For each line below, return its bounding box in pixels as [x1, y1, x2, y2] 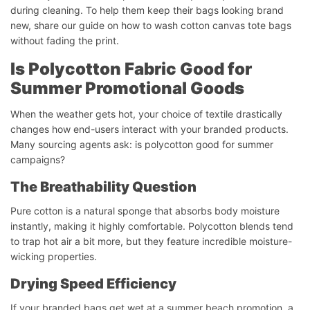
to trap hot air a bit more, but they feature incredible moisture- [10, 235, 292, 247]
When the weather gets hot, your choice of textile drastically [10, 107, 282, 120]
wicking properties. [10, 250, 97, 262]
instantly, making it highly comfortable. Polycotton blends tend [10, 219, 293, 232]
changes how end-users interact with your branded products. [10, 122, 289, 135]
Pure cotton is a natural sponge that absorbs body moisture [10, 204, 280, 217]
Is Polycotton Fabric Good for [10, 58, 252, 79]
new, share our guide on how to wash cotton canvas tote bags [10, 19, 291, 31]
